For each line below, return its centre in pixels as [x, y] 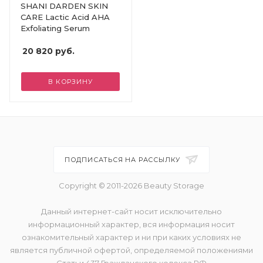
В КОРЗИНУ [70, 81]
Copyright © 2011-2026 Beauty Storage [131, 186]
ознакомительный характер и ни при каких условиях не [131, 237]
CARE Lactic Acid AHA [65, 17]
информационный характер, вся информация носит [131, 224]
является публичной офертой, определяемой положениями [131, 250]
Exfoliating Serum [55, 28]
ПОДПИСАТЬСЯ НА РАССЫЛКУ [124, 160]
